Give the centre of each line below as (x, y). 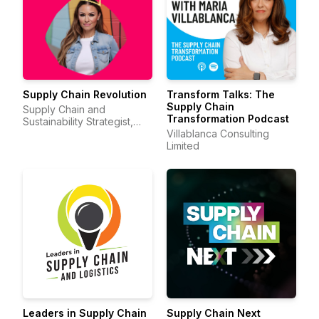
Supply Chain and (64, 109)
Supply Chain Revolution (85, 94)
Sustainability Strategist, (78, 121)
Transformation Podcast (228, 119)
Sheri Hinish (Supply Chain (84, 134)
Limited (183, 146)
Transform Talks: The (221, 94)
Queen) (41, 146)
